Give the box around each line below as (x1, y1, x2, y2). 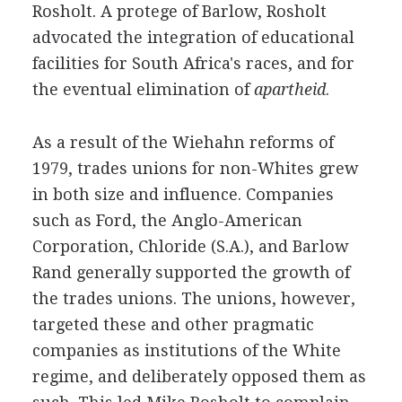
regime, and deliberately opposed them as (31, 367, 366, 386)
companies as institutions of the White (31, 341, 341, 360)
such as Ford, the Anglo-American (31, 211, 302, 230)
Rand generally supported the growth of (31, 263, 350, 282)
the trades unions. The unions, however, (31, 289, 355, 308)
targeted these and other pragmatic (31, 315, 314, 334)
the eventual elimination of (31, 80, 254, 99)
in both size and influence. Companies (31, 185, 334, 204)
